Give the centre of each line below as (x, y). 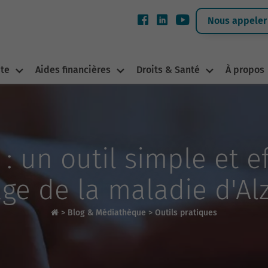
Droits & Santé (168, 69)
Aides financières (73, 69)
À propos (245, 69)
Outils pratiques (186, 213)
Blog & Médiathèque (107, 213)
